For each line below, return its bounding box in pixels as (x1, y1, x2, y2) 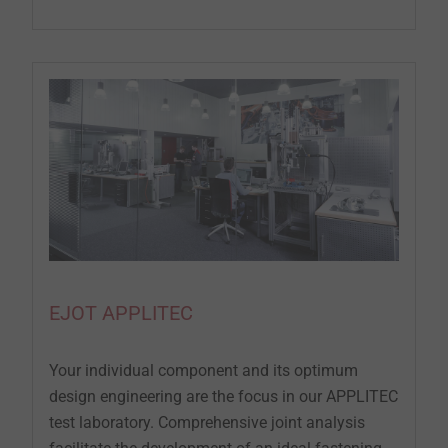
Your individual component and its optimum (49, 361, 358, 381)
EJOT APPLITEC (49, 301, 193, 326)
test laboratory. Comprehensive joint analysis (49, 413, 365, 433)
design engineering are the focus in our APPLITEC (49, 387, 398, 407)
